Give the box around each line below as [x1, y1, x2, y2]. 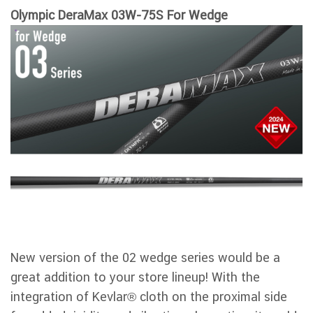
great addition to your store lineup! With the [10, 269, 260, 284]
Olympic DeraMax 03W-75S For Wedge [10, 7, 228, 22]
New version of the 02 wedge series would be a [10, 249, 280, 265]
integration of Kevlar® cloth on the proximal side [10, 289, 287, 304]
